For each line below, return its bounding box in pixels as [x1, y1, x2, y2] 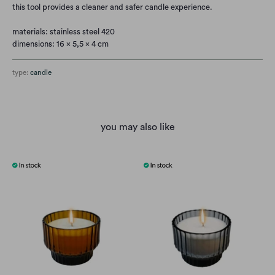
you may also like [100, 122, 175, 133]
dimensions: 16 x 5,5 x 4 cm [12, 40, 109, 48]
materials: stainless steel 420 [12, 28, 115, 36]
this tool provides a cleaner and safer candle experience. [12, 3, 212, 12]
